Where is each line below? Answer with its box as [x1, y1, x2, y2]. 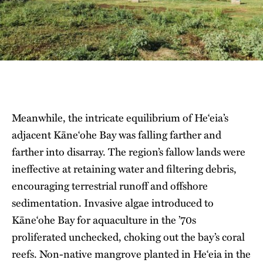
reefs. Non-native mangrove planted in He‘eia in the [12, 246, 251, 262]
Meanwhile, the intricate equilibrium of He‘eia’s [12, 110, 228, 126]
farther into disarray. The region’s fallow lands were [12, 144, 245, 160]
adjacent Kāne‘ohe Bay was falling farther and [12, 127, 221, 143]
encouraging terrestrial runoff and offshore [12, 178, 208, 194]
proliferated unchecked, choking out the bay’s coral [12, 229, 245, 245]
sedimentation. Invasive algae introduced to [12, 195, 214, 211]
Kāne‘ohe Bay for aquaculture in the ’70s [12, 212, 196, 228]
